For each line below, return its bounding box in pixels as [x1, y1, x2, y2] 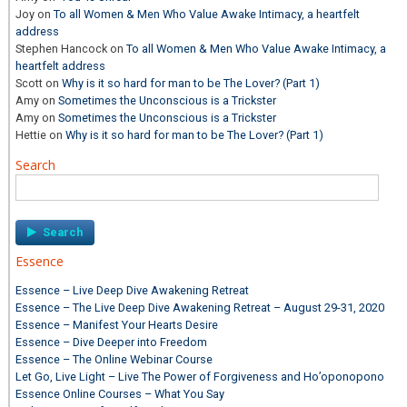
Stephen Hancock [15, 42, 108, 56]
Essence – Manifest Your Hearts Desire [15, 318, 219, 333]
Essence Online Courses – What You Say [15, 387, 225, 402]
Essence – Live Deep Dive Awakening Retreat [15, 283, 250, 298]
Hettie [15, 128, 47, 143]
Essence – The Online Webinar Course [15, 352, 213, 367]
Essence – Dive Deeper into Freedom [15, 335, 208, 350]
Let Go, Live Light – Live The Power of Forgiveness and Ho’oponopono [15, 370, 385, 384]
